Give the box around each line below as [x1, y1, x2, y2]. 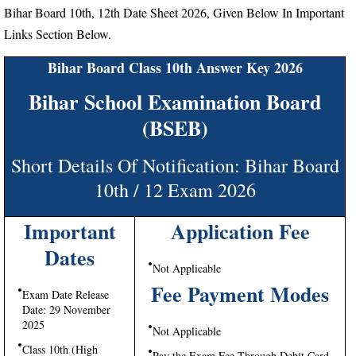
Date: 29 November [22, 301, 110, 317]
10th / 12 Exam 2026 [94, 176, 256, 203]
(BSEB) [141, 112, 208, 143]
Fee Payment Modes [151, 278, 329, 309]
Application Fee [170, 215, 310, 246]
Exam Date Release [22, 286, 109, 302]
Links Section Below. [4, 25, 111, 42]
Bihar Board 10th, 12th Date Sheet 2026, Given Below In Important [4, 3, 344, 21]
